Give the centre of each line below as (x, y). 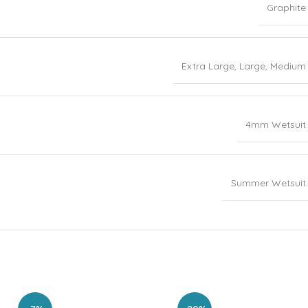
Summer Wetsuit (268, 183)
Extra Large (208, 66)
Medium (288, 66)
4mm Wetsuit (276, 125)
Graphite (286, 8)
